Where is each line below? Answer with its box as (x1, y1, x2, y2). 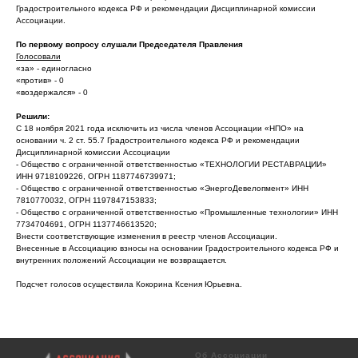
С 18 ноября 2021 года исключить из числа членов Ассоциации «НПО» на (16, 124, 304, 133)
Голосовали (16, 52, 61, 61)
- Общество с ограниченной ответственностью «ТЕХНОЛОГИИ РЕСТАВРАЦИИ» (16, 160, 327, 169)
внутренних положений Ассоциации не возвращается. (16, 256, 227, 265)
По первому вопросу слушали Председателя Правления (16, 40, 243, 49)
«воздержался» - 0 (16, 88, 88, 97)
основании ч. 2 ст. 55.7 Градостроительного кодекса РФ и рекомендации (16, 136, 300, 145)
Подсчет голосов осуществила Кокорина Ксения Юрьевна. (16, 280, 242, 288)
